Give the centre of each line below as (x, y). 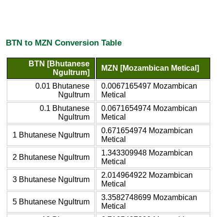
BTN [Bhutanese (59, 63)
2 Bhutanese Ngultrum (51, 157)
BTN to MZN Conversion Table (64, 43)
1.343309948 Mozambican (147, 153)
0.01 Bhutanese (62, 86)
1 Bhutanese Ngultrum (51, 135)
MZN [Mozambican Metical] (150, 68)
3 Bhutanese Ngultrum (51, 179)
